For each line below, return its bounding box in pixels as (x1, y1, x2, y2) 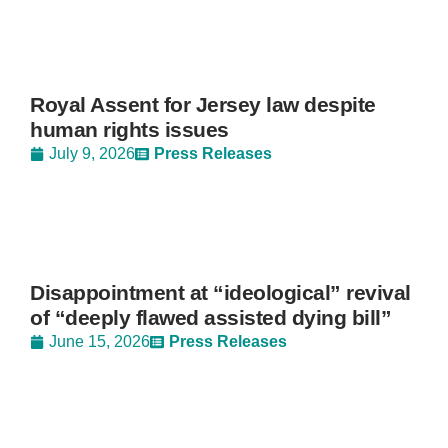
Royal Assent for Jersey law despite (30, 93, 376, 116)
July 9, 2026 (49, 145, 135, 162)
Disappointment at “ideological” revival (30, 281, 411, 304)
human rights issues (30, 118, 229, 141)
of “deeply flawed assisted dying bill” (30, 306, 391, 329)
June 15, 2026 (49, 333, 150, 350)
